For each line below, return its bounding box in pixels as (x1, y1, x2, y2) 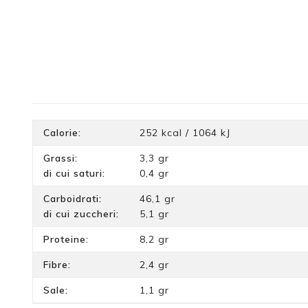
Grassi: (43, 151, 78, 164)
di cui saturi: (43, 166, 105, 179)
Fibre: (43, 258, 71, 271)
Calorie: (43, 126, 81, 139)
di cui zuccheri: (43, 207, 119, 220)
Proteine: (43, 232, 89, 245)
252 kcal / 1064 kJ (140, 126, 230, 139)
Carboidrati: (43, 192, 102, 205)
